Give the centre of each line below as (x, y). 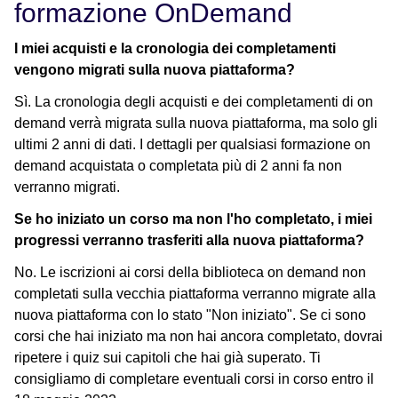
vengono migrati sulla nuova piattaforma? (155, 70)
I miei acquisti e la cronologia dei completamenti (175, 49)
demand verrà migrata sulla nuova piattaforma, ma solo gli (196, 123)
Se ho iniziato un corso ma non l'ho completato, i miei (193, 219)
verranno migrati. (67, 187)
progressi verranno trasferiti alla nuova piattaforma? (189, 241)
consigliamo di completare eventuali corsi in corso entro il (194, 379)
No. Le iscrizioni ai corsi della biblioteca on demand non (190, 273)
